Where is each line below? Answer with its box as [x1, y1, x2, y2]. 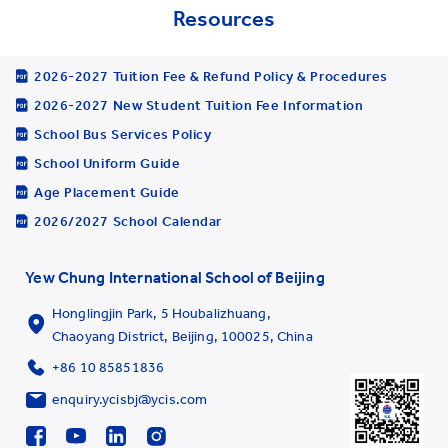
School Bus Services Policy [34, 125, 212, 143]
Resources [173, 5, 275, 32]
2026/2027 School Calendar [34, 212, 222, 230]
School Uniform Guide [34, 154, 181, 172]
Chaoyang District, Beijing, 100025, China [52, 327, 313, 345]
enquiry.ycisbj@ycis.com [52, 391, 208, 409]
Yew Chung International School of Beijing [25, 267, 325, 287]
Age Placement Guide [34, 183, 180, 201]
